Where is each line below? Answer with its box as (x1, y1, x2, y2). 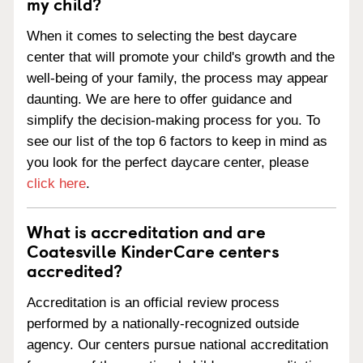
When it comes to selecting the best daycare (27, 28, 297, 44)
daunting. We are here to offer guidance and (27, 92, 292, 107)
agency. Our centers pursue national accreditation (27, 336, 328, 352)
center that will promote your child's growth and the (27, 49, 335, 65)
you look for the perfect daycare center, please (27, 155, 309, 170)
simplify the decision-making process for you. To (27, 113, 320, 128)
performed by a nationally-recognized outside (27, 315, 299, 331)
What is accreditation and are (27, 218, 266, 244)
